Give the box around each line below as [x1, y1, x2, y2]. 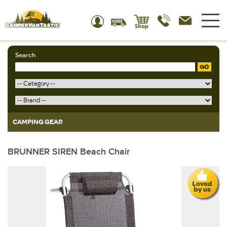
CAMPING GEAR [13, 118, 63, 126]
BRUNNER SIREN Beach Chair [8, 146, 130, 157]
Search [15, 51, 35, 59]
